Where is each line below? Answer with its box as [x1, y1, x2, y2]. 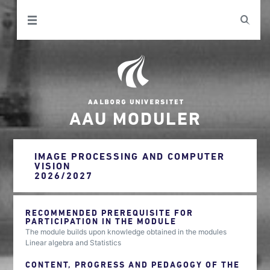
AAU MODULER [69, 108, 201, 128]
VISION [34, 160, 71, 171]
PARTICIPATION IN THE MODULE [25, 216, 177, 226]
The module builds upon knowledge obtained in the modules [25, 227, 227, 236]
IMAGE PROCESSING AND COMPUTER [34, 151, 225, 162]
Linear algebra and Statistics [25, 238, 122, 247]
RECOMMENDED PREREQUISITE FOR [25, 207, 194, 218]
